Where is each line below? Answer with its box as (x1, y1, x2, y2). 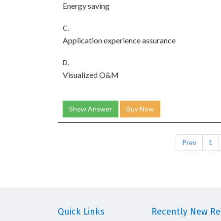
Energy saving (63, 1, 110, 10)
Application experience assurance (63, 36, 176, 45)
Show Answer (69, 105, 112, 113)
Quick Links (58, 206, 105, 217)
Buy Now (126, 105, 154, 113)
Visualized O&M (63, 70, 119, 79)
